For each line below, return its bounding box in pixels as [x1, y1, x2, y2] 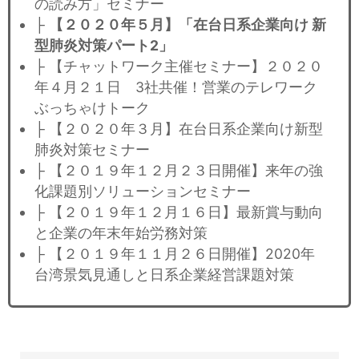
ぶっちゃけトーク [34, 99, 150, 116]
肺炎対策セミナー [34, 140, 150, 158]
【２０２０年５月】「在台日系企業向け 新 [49, 15, 326, 33]
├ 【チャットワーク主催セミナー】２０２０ [34, 57, 323, 75]
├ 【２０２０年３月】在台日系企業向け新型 [34, 119, 323, 137]
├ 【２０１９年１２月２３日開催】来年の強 [34, 161, 323, 179]
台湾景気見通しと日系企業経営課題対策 [34, 265, 294, 283]
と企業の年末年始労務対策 [34, 224, 208, 241]
